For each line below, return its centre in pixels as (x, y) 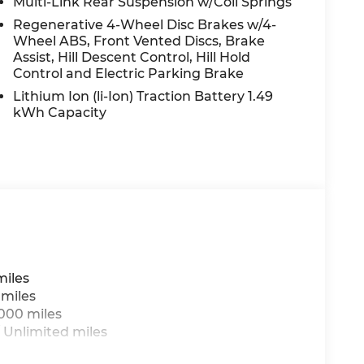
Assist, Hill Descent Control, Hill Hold (132, 57)
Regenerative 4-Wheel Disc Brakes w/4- (145, 24)
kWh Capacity (60, 112)
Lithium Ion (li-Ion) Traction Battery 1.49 (143, 96)
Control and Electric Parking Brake (129, 73)
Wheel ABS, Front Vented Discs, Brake (139, 41)
